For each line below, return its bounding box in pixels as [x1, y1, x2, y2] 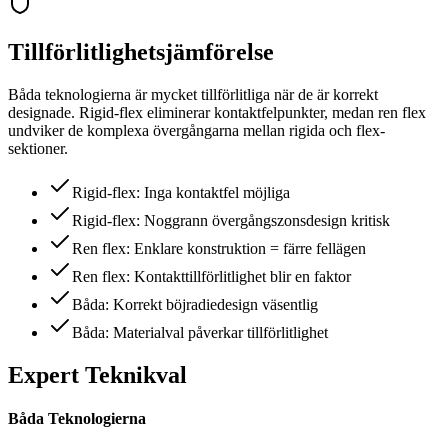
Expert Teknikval [8, 361, 187, 388]
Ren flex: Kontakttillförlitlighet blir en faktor [72, 267, 351, 285]
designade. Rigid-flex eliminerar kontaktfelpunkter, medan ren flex [8, 103, 426, 121]
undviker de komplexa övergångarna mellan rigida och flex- [8, 121, 385, 139]
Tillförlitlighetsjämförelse [8, 38, 274, 65]
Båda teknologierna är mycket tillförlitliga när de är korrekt [8, 85, 378, 103]
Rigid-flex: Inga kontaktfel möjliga [72, 183, 290, 201]
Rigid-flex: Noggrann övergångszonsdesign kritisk [72, 211, 390, 229]
